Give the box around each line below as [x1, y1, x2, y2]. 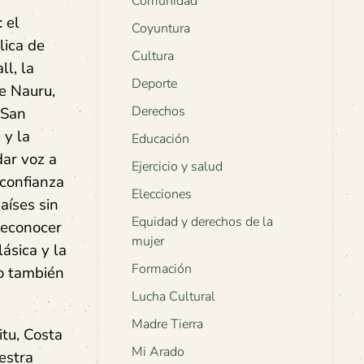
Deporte [132, 75, 177, 93]
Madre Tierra [132, 315, 203, 334]
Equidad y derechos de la [132, 213, 273, 232]
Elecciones [132, 185, 192, 204]
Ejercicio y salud [132, 158, 223, 176]
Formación [132, 260, 192, 279]
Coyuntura [132, 19, 190, 38]
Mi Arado [132, 343, 184, 362]
